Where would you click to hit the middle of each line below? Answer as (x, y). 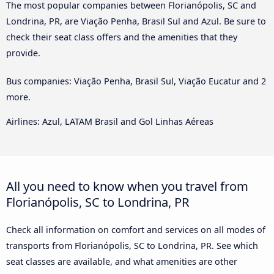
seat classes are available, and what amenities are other (122, 262)
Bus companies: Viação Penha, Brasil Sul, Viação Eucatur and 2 (136, 81)
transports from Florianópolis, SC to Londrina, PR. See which (132, 246)
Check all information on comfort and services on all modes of (136, 230)
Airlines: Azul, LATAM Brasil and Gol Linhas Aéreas (110, 122)
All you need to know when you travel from (127, 186)
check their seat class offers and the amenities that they (122, 37)
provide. (23, 53)
